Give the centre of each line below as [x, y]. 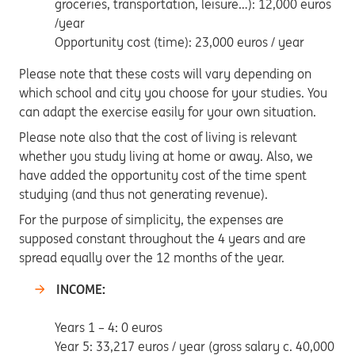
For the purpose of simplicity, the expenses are [151, 219]
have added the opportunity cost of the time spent [163, 175]
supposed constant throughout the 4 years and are [162, 239]
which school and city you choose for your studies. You [173, 93]
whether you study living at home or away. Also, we [166, 156]
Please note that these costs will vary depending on [165, 74]
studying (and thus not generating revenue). [143, 194]
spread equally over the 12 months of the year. [153, 258]
